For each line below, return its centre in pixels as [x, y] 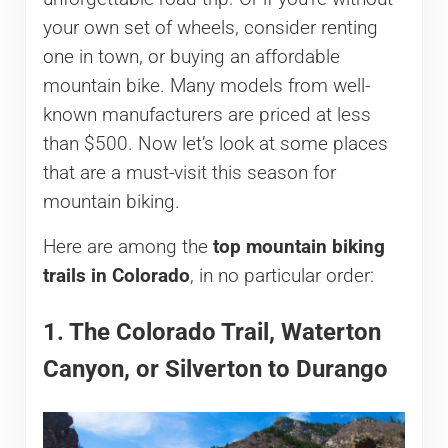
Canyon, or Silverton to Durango [215, 369]
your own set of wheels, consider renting [210, 27]
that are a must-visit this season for [189, 172]
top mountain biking [298, 246]
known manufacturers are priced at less [206, 114]
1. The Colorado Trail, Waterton [211, 332]
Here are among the [127, 246]
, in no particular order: [281, 275]
